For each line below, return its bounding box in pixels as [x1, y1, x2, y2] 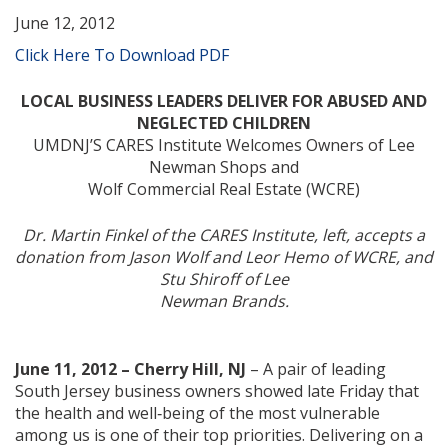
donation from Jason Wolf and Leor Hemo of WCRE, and [15, 245, 433, 268]
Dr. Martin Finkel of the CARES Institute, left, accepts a [23, 223, 425, 246]
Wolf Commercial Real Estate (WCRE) [88, 177, 360, 200]
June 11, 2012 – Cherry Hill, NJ [15, 357, 246, 380]
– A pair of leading [246, 357, 386, 380]
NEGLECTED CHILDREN [137, 111, 311, 134]
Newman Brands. [159, 289, 289, 312]
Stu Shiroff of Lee [159, 267, 289, 290]
